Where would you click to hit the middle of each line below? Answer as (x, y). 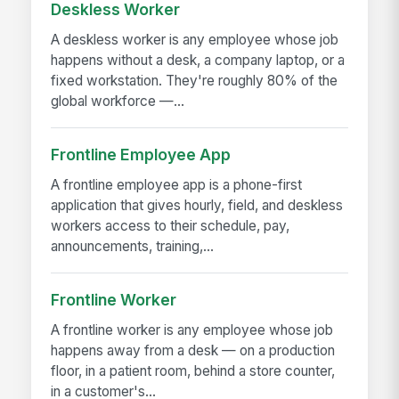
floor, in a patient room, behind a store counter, (193, 370)
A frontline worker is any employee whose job (192, 330)
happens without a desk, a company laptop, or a (198, 60)
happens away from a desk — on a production (193, 350)
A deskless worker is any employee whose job (195, 39)
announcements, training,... (133, 246)
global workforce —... (118, 101)
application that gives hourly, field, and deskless (197, 205)
